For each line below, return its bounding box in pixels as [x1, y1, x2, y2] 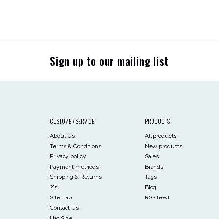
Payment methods [50, 163, 99, 170]
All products [144, 132, 176, 139]
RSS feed [144, 194, 169, 201]
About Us [50, 132, 75, 139]
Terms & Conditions [50, 143, 101, 150]
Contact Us [50, 204, 79, 211]
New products [144, 143, 182, 150]
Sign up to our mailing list [50, 53, 169, 68]
